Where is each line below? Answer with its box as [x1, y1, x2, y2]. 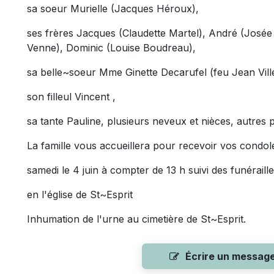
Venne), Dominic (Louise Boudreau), [27, 42, 196, 54]
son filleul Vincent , [27, 91, 116, 103]
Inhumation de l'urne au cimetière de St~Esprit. [27, 213, 246, 225]
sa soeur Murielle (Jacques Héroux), [27, 2, 199, 15]
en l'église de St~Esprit [27, 188, 133, 201]
